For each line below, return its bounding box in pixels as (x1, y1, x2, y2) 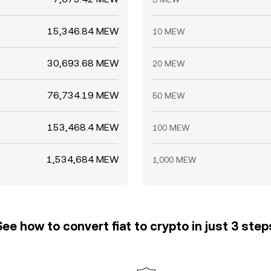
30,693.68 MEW (47, 57, 119, 69)
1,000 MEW (152, 155, 197, 165)
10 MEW (152, 27, 185, 36)
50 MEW (152, 91, 185, 100)
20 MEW (152, 59, 185, 68)
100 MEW (152, 123, 190, 132)
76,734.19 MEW (47, 90, 119, 101)
